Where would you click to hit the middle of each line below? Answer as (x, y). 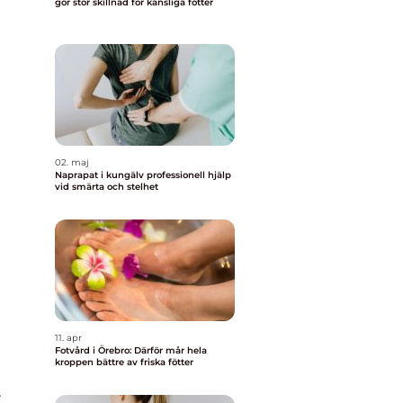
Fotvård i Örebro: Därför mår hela (131, 350)
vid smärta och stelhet (107, 187)
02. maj (72, 162)
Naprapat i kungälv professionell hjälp (101, 175)
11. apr (68, 338)
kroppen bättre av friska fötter (124, 362)
